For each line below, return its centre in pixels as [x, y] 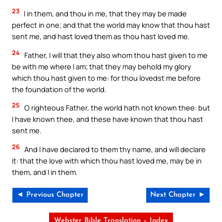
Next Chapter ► [178, 195]
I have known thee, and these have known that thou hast [108, 119]
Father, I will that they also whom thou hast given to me [115, 55]
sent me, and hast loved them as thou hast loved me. [101, 36]
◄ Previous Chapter [50, 195]
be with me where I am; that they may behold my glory [102, 66]
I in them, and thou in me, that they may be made [105, 14]
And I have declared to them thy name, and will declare [114, 149]
